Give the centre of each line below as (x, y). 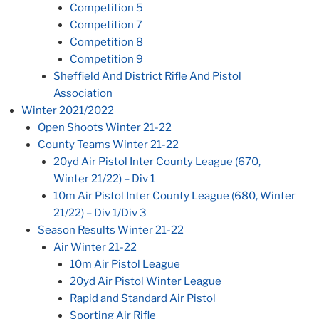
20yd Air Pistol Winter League (145, 282)
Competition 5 (106, 8)
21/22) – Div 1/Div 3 (100, 213)
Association (83, 94)
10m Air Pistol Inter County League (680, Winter (174, 196)
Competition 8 (106, 42)
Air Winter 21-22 (95, 247)
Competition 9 (106, 59)
